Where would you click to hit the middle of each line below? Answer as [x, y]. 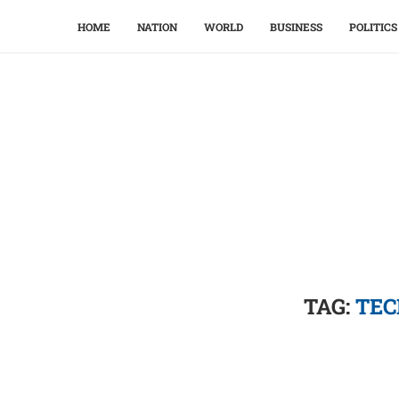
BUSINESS [296, 27]
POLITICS [373, 27]
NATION [157, 27]
